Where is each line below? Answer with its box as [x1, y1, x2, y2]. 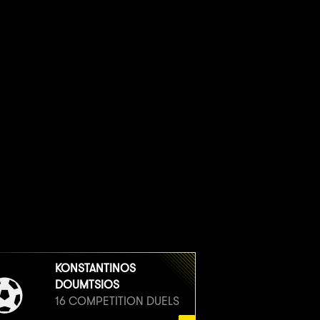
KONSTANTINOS [54, 261, 136, 275]
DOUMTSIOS [54, 277, 119, 291]
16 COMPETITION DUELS [54, 294, 179, 308]
